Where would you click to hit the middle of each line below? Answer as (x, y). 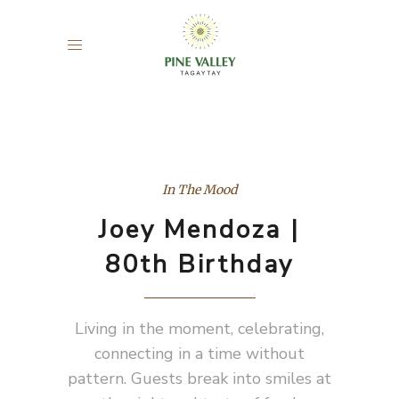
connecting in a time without (199, 354)
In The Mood (199, 190)
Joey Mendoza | (199, 230)
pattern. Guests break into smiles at (199, 379)
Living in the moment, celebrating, (199, 329)
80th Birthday (199, 265)
